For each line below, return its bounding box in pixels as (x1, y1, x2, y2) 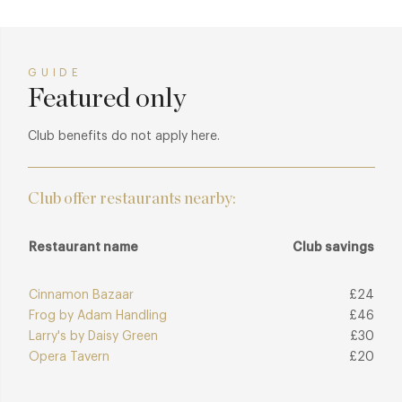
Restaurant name (29, 241, 138, 255)
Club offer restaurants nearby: (28, 191, 236, 208)
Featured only (28, 85, 186, 113)
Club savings (293, 241, 374, 255)
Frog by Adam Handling (29, 310, 167, 323)
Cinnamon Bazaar (29, 289, 134, 302)
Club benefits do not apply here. (28, 130, 220, 144)
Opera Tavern (29, 351, 109, 364)
